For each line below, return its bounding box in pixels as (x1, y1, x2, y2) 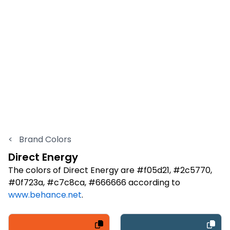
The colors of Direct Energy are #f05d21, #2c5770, (8, 164, 212, 176)
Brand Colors (17, 133, 71, 145)
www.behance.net (8, 188, 82, 201)
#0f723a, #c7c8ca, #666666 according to (8, 176, 180, 188)
